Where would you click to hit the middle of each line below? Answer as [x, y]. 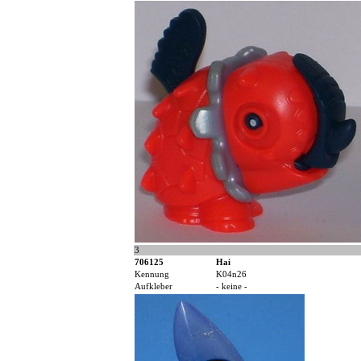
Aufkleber [154, 287]
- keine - [232, 287]
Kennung [152, 275]
